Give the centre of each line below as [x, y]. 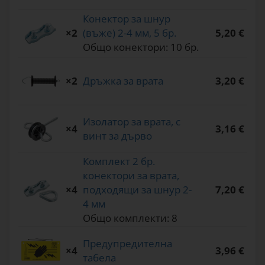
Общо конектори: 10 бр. [141, 47]
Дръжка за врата [123, 81]
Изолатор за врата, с [132, 122]
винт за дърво [117, 136]
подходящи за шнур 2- [137, 190]
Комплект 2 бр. [119, 161]
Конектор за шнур [127, 19]
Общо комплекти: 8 [130, 218]
